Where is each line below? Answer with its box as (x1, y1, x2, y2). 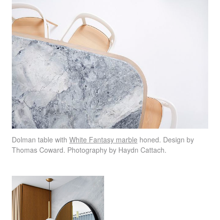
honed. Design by (137, 135, 194, 145)
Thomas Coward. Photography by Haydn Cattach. (12, 145, 166, 155)
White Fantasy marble (69, 135, 137, 145)
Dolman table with (12, 135, 69, 145)
